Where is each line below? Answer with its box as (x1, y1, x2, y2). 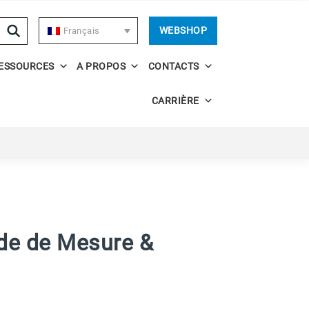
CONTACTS (148, 61, 199, 72)
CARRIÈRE (151, 95, 199, 106)
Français (63, 25, 100, 36)
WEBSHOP (159, 25, 207, 36)
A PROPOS (77, 61, 126, 72)
